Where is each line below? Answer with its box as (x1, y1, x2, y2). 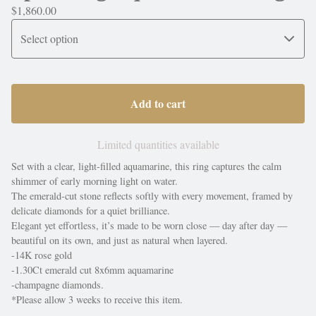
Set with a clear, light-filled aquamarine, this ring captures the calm (11, 159, 281, 173)
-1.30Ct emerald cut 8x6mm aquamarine (11, 263, 174, 276)
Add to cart (130, 95, 186, 111)
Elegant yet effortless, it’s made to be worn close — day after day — (11, 219, 287, 232)
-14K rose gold (11, 248, 72, 262)
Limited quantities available (97, 137, 219, 152)
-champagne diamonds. (11, 278, 104, 291)
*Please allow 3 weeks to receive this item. (11, 293, 183, 306)
